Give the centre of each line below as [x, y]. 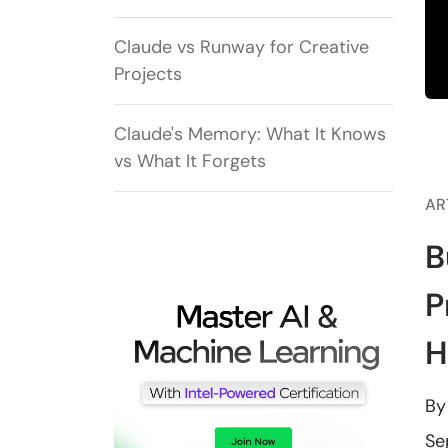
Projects [148, 74]
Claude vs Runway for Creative [241, 47]
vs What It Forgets [190, 161]
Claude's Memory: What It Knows [250, 134]
